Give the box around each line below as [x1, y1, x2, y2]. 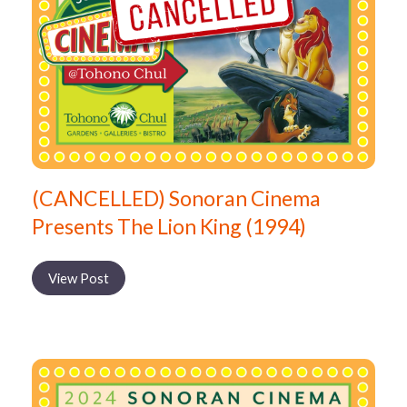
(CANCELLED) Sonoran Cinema [32, 185, 321, 212]
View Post [48, 269, 109, 286]
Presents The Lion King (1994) [32, 213, 306, 240]
